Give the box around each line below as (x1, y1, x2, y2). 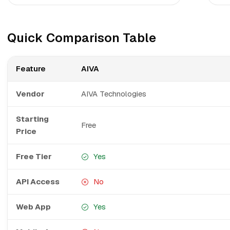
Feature (16, 64, 46, 73)
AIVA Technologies (81, 89, 146, 99)
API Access (16, 177, 60, 186)
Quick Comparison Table (7, 30, 156, 46)
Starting (16, 114, 49, 124)
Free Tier (16, 151, 52, 161)
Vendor (16, 89, 45, 99)
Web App (16, 202, 51, 212)
